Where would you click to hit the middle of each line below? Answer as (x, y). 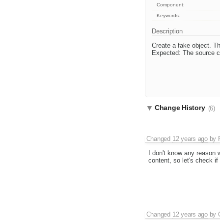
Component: (171, 5)
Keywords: (169, 16)
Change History (181, 108)
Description (168, 31)
